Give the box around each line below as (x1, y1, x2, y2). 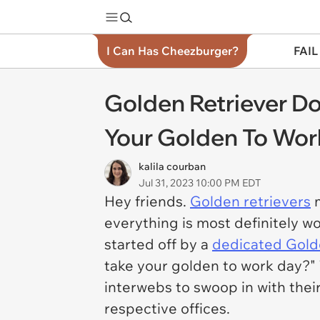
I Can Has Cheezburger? (106, 44, 239, 58)
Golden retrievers (190, 192, 311, 210)
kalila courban (139, 160, 206, 173)
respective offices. (104, 299, 234, 317)
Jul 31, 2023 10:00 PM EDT (139, 176, 261, 189)
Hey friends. (104, 192, 190, 210)
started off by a (104, 235, 212, 253)
